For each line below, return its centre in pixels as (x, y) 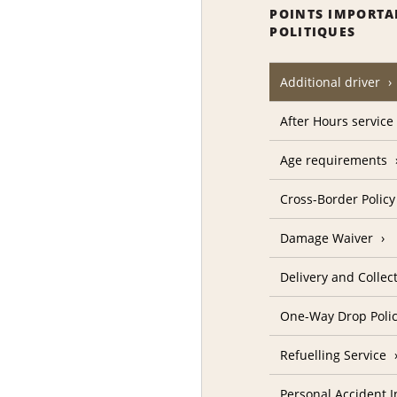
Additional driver (331, 82)
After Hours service (337, 121)
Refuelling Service (334, 355)
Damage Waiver (327, 238)
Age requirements (334, 160)
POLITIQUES (313, 32)
